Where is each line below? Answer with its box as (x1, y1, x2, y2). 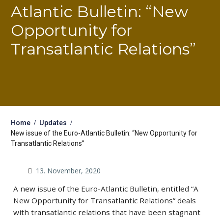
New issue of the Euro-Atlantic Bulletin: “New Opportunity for (10, 129, 197, 137)
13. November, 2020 (35, 166, 101, 175)
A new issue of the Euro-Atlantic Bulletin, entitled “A (13, 184, 198, 193)
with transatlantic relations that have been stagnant (13, 207, 200, 217)
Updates (39, 119, 67, 127)
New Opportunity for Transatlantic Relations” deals (13, 195, 196, 205)
